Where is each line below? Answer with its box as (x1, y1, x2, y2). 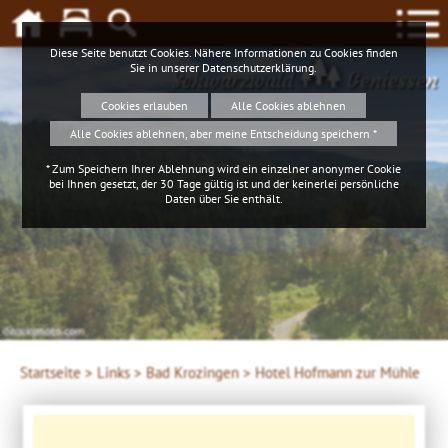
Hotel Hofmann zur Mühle (255, 363, 420, 382)
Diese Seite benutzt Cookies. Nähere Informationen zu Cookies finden (49, 44, 398, 60)
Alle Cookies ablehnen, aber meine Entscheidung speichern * (70, 125, 378, 141)
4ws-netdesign (2, 323, 77, 338)
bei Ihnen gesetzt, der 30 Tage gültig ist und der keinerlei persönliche (48, 175, 399, 191)
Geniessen (341, 67, 438, 94)
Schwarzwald (171, 67, 300, 94)
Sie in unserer (130, 59, 203, 75)
